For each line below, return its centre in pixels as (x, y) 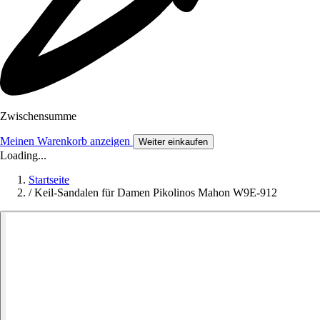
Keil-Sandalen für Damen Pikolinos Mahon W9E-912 (156, 193)
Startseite (49, 180)
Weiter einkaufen (173, 142)
